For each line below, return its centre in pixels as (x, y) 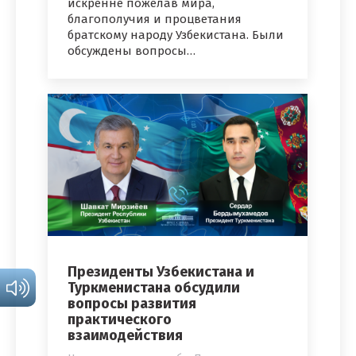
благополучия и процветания (155, 19)
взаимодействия (125, 336)
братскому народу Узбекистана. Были (176, 35)
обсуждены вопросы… (132, 51)
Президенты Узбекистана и (161, 272)
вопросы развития (132, 304)
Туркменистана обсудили (154, 288)
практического (120, 320)
